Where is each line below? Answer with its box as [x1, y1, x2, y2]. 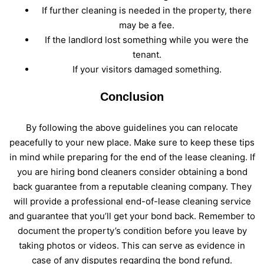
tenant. [132, 48, 161, 60]
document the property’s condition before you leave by [17, 225, 247, 236]
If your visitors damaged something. [72, 63, 222, 75]
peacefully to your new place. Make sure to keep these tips [9, 136, 255, 148]
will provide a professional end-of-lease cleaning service [13, 195, 251, 207]
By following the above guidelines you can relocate [26, 121, 238, 133]
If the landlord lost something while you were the [45, 34, 249, 45]
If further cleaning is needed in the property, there [42, 4, 252, 16]
